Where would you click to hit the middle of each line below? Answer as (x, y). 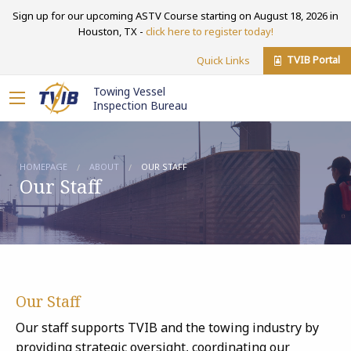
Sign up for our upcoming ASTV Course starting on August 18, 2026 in (175, 15)
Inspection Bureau (140, 106)
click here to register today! (209, 31)
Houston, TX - (112, 31)
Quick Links (223, 60)
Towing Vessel (129, 92)
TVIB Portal (312, 60)
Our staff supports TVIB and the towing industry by (167, 327)
